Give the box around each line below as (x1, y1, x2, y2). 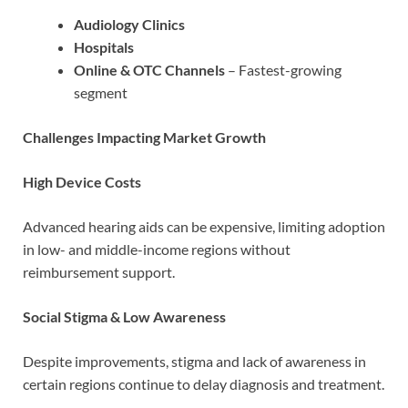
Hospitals (74, 38, 134, 56)
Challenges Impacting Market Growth (23, 128, 266, 147)
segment (74, 84, 127, 102)
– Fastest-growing (225, 61, 342, 79)
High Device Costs (23, 173, 141, 191)
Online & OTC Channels (74, 61, 225, 79)
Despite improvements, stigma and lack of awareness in (23, 352, 366, 371)
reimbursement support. (23, 263, 175, 281)
